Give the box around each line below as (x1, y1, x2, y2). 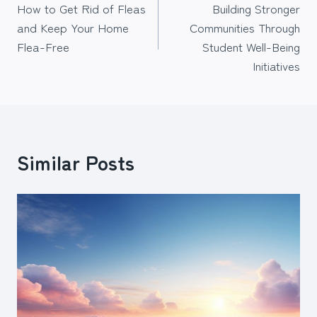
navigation (16, 3, 108, 32)
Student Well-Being (202, 37, 300, 55)
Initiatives (253, 56, 300, 74)
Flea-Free (17, 37, 69, 55)
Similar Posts (17, 147, 134, 176)
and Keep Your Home (17, 18, 129, 36)
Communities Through (190, 18, 300, 36)
